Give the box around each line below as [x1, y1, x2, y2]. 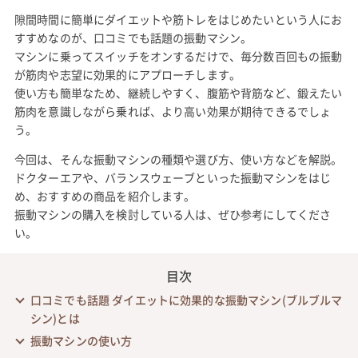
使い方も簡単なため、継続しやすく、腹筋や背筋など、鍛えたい [14, 85, 343, 101]
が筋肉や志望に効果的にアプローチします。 [14, 66, 241, 82]
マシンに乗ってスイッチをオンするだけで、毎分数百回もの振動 [14, 48, 343, 64]
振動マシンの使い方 [30, 332, 133, 348]
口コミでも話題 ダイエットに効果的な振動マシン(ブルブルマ [30, 292, 343, 308]
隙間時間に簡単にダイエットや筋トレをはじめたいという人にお [14, 11, 343, 27]
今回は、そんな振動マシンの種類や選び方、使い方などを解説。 [14, 151, 343, 167]
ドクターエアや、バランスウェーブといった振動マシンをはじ [14, 169, 332, 185]
